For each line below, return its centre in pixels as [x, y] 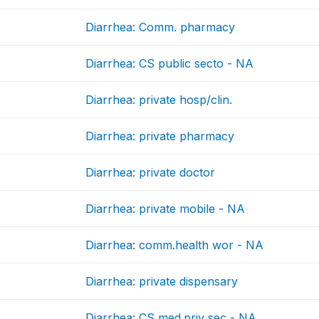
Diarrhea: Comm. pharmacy [161, 27]
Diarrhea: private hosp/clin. [159, 100]
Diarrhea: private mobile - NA [166, 209]
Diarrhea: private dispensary [162, 282]
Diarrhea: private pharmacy [160, 136]
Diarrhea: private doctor [151, 173]
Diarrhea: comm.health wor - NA [175, 245]
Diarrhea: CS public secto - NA [170, 64]
